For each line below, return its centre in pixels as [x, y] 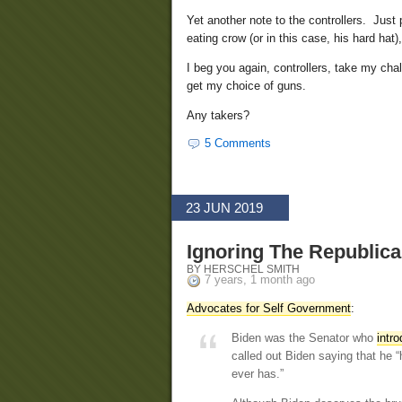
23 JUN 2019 [224, 208]
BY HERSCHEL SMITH [243, 269]
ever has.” [258, 374]
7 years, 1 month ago [260, 280]
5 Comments [238, 144]
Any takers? [218, 116]
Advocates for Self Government [269, 309]
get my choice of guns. [246, 86]
